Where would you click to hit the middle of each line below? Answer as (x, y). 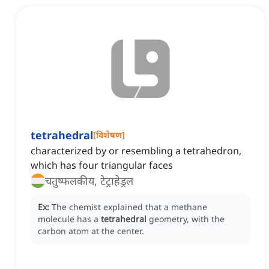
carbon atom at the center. (91, 231)
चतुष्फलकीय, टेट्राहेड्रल (89, 181)
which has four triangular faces (102, 165)
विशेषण (109, 135)
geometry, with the (187, 219)
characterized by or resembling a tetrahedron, (136, 151)
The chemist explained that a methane (129, 207)
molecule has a (69, 219)
